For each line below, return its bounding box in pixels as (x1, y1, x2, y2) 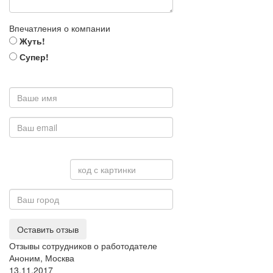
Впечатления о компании (9, 22, 110, 34)
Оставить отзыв (17, 223, 79, 235)
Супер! (17, 51, 49, 63)
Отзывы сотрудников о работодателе (9, 239, 157, 252)
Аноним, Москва (9, 252, 74, 264)
